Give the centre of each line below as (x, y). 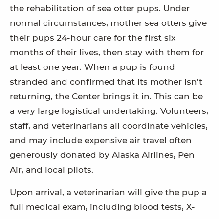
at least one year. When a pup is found (92, 67)
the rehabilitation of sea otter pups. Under (100, 9)
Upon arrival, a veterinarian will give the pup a (108, 192)
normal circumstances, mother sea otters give (108, 23)
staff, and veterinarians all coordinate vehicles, (109, 126)
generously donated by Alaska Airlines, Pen (102, 155)
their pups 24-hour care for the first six (93, 38)
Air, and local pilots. (52, 170)
